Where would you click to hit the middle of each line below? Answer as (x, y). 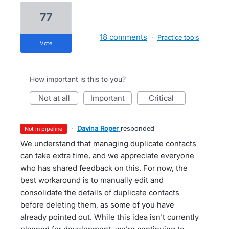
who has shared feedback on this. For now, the (104, 168)
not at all (57, 98)
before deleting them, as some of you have (97, 205)
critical (164, 98)
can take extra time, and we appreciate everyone (107, 156)
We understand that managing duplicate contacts (108, 143)
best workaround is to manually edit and (92, 180)
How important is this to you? (78, 79)
